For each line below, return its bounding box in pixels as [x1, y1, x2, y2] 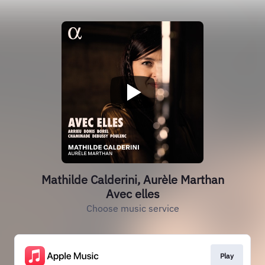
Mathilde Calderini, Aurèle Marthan [41, 172, 224, 188]
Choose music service [86, 202, 179, 214]
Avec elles [105, 186, 160, 202]
